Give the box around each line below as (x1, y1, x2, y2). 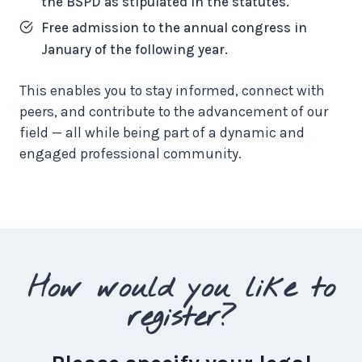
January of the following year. (41, 40, 228, 57)
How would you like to (27, 268, 335, 308)
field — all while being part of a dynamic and (19, 124, 305, 141)
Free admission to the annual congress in (41, 19, 307, 36)
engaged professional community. (19, 145, 242, 162)
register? (127, 297, 235, 337)
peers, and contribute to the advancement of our (19, 103, 328, 120)
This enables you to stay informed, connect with (19, 82, 325, 99)
